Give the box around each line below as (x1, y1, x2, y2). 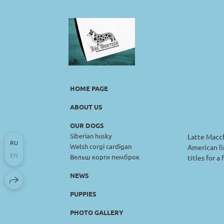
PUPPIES (70, 189, 96, 198)
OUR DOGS (70, 120, 104, 129)
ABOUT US (70, 102, 102, 111)
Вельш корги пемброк (70, 152, 139, 161)
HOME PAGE (70, 83, 108, 92)
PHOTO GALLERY (70, 207, 123, 216)
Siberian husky (70, 131, 111, 140)
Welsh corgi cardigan (70, 141, 131, 150)
